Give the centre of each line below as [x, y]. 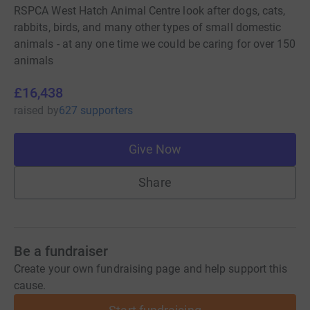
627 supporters [95, 111]
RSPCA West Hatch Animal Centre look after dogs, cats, [150, 11]
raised [29, 111]
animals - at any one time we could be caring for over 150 [155, 44]
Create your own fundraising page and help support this [151, 269]
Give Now [155, 149]
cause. [30, 286]
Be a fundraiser [61, 252]
